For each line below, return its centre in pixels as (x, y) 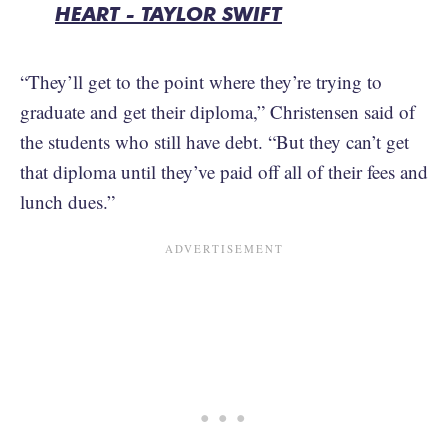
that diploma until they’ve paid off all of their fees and (224, 171)
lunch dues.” (67, 201)
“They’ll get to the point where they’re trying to (201, 81)
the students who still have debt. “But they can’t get (214, 141)
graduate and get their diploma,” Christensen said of (217, 111)
